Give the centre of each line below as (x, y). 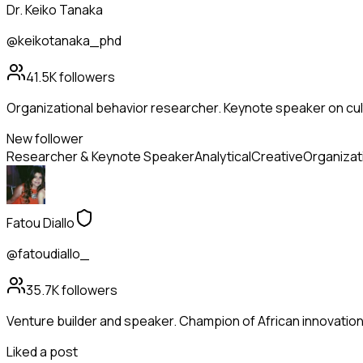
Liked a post (42, 352)
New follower (45, 139)
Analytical (223, 157)
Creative (277, 157)
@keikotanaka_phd (64, 41)
